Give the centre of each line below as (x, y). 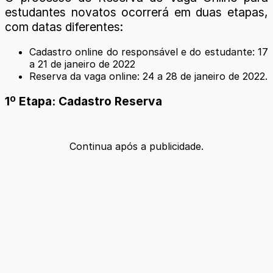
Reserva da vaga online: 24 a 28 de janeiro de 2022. (148, 76)
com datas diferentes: (64, 27)
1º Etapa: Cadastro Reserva (83, 101)
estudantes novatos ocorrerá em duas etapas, (136, 12)
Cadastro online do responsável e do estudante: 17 (149, 52)
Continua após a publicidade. (136, 146)
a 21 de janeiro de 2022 (82, 64)
